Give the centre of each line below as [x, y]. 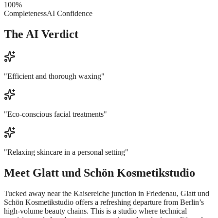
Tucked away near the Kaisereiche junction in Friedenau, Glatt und [107, 193]
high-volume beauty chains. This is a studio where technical [95, 211]
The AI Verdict [41, 34]
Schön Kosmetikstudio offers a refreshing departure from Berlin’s [104, 202]
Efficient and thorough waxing [54, 76]
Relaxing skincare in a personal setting [66, 152]
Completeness [25, 13]
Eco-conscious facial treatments [55, 114]
